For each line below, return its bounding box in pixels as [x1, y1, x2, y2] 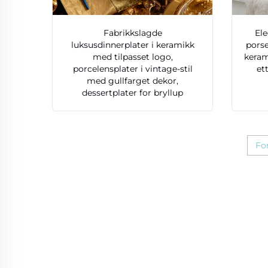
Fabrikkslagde [103, 28, 162, 39]
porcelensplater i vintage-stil [72, 63, 193, 75]
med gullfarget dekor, [87, 75, 179, 87]
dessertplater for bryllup [82, 87, 184, 99]
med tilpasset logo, [92, 51, 173, 63]
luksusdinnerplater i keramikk [71, 39, 194, 51]
